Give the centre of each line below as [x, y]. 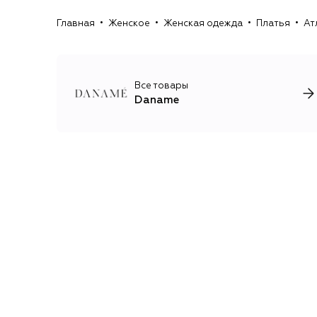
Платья [273, 23]
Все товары [161, 86]
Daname [157, 100]
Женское [129, 23]
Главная [76, 23]
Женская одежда [203, 23]
